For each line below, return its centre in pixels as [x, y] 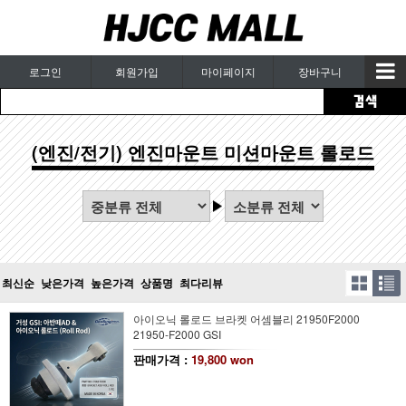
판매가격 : [162, 360]
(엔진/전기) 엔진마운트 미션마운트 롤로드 [203, 151]
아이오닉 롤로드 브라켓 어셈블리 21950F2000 [246, 318]
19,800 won [222, 360]
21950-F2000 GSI [177, 333]
